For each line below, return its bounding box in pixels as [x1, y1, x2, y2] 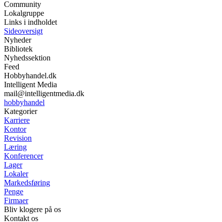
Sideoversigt [4, 26, 43, 35]
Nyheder [4, 35, 31, 44]
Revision [4, 133, 32, 142]
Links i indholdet [4, 17, 57, 26]
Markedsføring [4, 178, 50, 187]
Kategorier [4, 107, 37, 115]
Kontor [4, 124, 26, 133]
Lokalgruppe [4, 8, 44, 17]
